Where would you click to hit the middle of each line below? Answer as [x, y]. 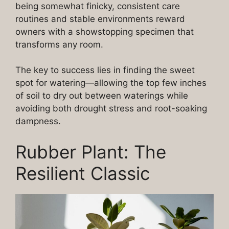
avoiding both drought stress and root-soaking [111, 109]
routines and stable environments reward [100, 19]
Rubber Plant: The [91, 152]
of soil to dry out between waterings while [102, 96]
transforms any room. [59, 44]
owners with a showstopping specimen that [105, 31]
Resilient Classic [83, 173]
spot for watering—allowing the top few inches [111, 83]
